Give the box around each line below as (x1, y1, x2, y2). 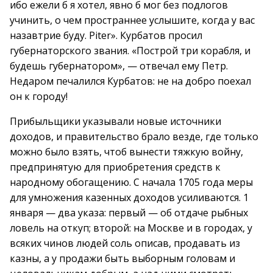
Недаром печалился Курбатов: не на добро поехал (10, 74, 251, 88)
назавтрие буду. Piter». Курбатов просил (10, 29, 202, 42)
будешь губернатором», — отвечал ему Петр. (10, 59, 228, 73)
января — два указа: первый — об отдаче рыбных (10, 206, 248, 219)
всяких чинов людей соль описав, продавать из (10, 236, 240, 250)
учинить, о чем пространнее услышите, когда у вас (10, 13, 255, 27)
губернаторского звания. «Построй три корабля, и (10, 44, 250, 57)
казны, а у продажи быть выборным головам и (10, 252, 235, 265)
